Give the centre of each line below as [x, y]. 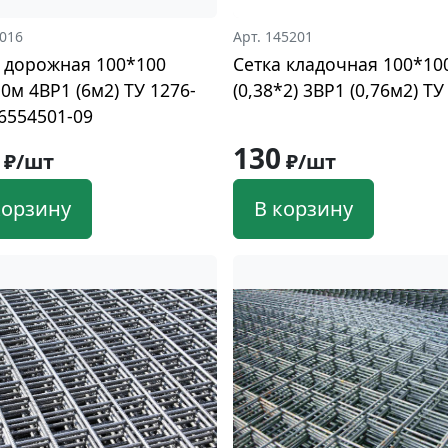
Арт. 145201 [273, 37]
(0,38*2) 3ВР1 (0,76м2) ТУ [339, 90]
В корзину [304, 209]
